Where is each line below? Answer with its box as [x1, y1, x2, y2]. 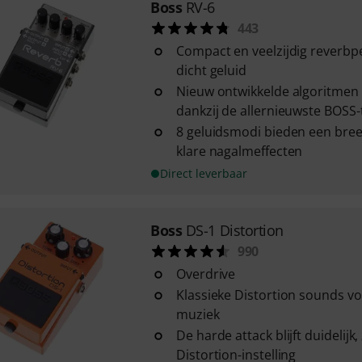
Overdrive [175, 265, 236, 283]
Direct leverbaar [159, 166, 247, 181]
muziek [175, 305, 220, 323]
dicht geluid [175, 61, 247, 79]
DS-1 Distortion [185, 221, 284, 240]
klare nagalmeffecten [175, 142, 303, 160]
